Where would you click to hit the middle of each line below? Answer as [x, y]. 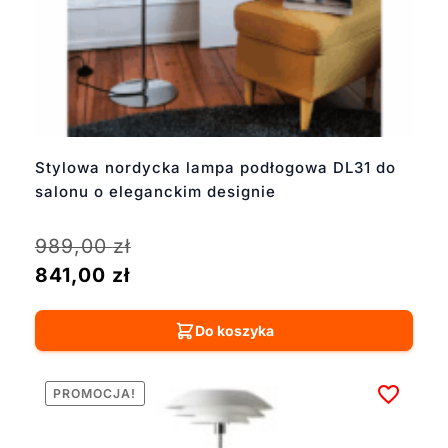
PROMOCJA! [95, 393]
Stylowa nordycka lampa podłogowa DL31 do [215, 168]
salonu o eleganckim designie [155, 192]
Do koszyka [234, 331]
